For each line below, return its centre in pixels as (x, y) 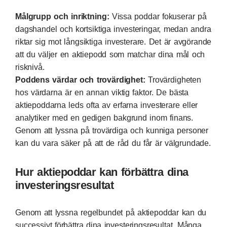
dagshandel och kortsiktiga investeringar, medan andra (113, 29)
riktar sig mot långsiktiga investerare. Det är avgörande (113, 42)
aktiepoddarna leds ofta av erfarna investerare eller (107, 105)
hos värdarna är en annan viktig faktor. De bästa (102, 92)
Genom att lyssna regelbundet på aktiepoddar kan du (111, 212)
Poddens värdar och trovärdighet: (80, 80)
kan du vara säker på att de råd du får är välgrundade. (113, 143)
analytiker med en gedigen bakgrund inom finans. (104, 118)
